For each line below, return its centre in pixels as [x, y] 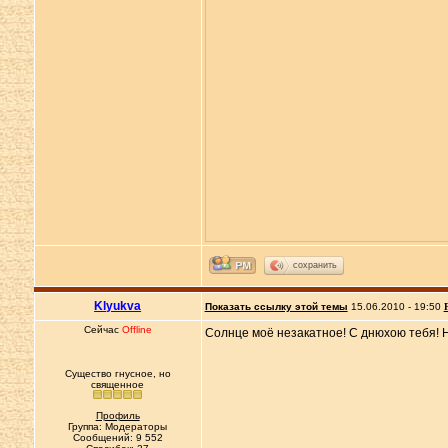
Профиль [117, 415]
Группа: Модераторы [118, 426]
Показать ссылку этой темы [276, 306]
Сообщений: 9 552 [117, 437]
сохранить [314, 264]
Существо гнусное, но [117, 373]
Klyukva [118, 306]
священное [118, 384]
